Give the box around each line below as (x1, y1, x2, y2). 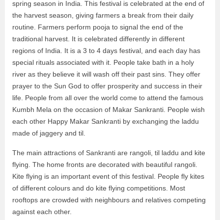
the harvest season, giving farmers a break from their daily (12, 11, 193, 19)
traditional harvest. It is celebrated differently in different (12, 35, 185, 43)
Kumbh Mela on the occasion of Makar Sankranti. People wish (12, 106, 205, 113)
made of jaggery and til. (12, 129, 85, 137)
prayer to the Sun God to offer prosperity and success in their (12, 82, 202, 90)
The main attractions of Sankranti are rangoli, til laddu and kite (12, 149, 205, 157)
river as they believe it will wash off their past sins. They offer (12, 70, 200, 78)
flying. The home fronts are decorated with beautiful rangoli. (12, 161, 197, 168)
